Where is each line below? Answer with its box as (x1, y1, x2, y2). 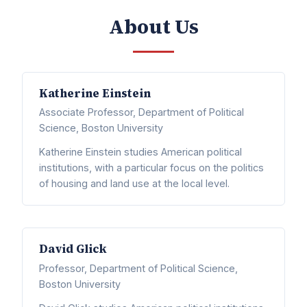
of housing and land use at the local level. (39, 177, 230, 190)
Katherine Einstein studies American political (39, 146, 242, 158)
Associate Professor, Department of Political (39, 106, 244, 119)
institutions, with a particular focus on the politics (39, 162, 264, 174)
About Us (108, 12, 199, 40)
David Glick (39, 241, 107, 258)
